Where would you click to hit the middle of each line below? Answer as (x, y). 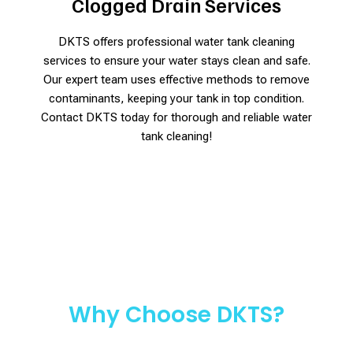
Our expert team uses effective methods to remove (176, 79)
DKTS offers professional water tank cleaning (176, 41)
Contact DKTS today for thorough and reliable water (176, 117)
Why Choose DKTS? (176, 314)
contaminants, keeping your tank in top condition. (176, 98)
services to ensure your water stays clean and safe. (176, 60)
